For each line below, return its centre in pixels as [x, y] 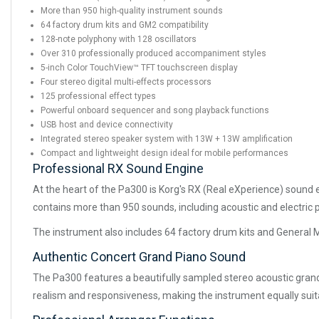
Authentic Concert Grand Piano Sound [139, 256]
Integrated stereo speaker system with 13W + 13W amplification [167, 138]
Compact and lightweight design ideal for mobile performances [164, 153]
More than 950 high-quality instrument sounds [132, 10]
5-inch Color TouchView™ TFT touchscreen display [139, 67]
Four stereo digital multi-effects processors [126, 82]
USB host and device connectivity [107, 124]
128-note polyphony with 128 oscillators [119, 39]
